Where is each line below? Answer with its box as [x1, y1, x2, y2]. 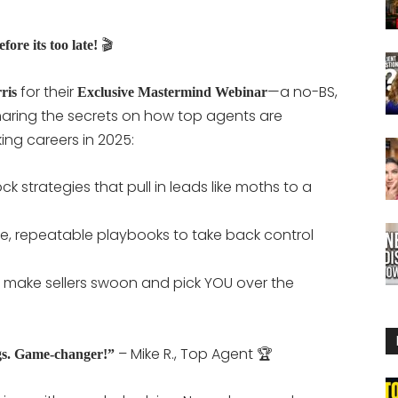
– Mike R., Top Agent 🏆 [115, 343, 273, 364]
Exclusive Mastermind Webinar [77, 84, 267, 99]
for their [17, 81, 77, 102]
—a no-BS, [267, 81, 338, 102]
